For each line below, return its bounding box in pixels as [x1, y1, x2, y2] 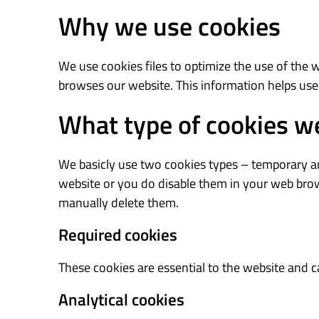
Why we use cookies [58, 6, 281, 46]
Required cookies [58, 222, 177, 247]
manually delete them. [58, 193, 179, 212]
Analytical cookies [58, 287, 184, 312]
